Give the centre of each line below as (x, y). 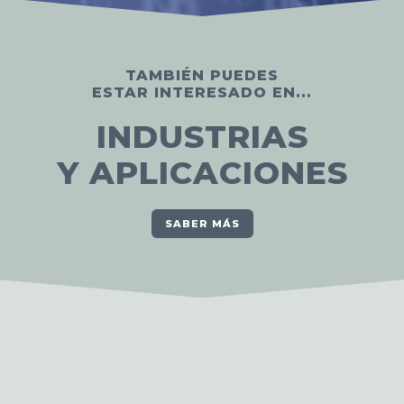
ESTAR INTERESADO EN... (202, 93)
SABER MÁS (202, 224)
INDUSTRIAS (202, 137)
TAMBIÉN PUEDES (202, 76)
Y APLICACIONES (202, 173)
